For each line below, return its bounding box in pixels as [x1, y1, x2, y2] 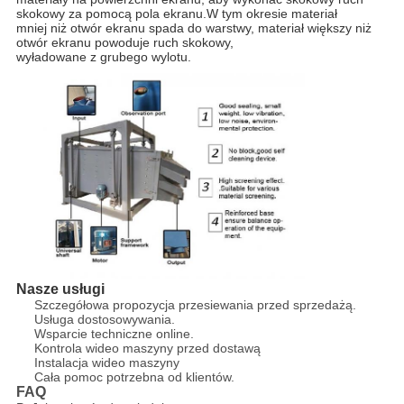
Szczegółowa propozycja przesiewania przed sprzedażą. [33, 298, 356, 313]
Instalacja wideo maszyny [33, 355, 179, 371]
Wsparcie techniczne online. [33, 326, 194, 342]
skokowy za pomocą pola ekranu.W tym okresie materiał [15, 5, 337, 21]
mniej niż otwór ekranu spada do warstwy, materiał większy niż [15, 20, 372, 35]
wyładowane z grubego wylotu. [15, 49, 191, 64]
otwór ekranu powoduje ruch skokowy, [15, 34, 234, 50]
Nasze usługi [15, 281, 105, 298]
